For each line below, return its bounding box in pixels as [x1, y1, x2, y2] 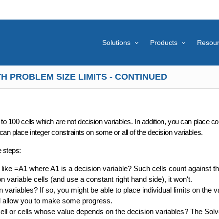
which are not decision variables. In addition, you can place [34, 117, 210, 126]
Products [150, 39, 177, 46]
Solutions [102, 39, 131, 46]
